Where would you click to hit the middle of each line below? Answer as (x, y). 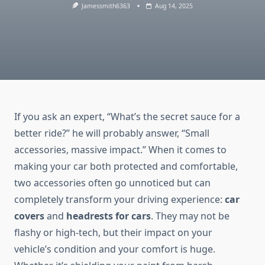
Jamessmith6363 (106, 6)
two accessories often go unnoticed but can (112, 183)
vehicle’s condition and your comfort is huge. (115, 249)
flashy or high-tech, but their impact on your (113, 233)
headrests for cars (109, 216)
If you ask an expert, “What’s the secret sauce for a (127, 117)
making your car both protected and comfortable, (126, 167)
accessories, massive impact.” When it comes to (120, 150)
